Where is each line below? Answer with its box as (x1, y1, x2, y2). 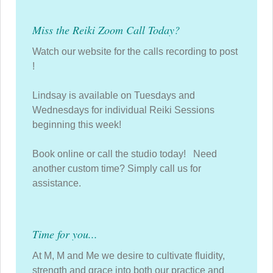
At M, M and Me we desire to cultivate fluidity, (32, 250, 225, 261)
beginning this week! (32, 119, 121, 130)
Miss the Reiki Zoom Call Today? (32, 23, 180, 37)
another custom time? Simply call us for (32, 163, 201, 174)
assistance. (32, 178, 81, 188)
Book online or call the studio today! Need (32, 149, 217, 159)
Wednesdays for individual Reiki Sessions (32, 105, 214, 115)
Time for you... (32, 227, 97, 241)
